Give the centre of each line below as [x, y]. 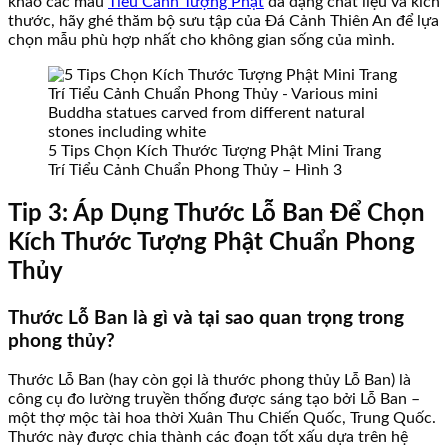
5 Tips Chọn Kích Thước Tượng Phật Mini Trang [214, 150]
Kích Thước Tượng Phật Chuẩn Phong [211, 242]
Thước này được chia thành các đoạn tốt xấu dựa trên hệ [208, 437]
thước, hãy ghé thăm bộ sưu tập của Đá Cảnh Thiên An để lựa [223, 20]
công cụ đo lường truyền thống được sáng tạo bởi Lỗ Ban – [214, 399]
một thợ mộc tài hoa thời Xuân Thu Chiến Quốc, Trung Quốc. [222, 418]
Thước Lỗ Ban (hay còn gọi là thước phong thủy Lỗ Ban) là [209, 380]
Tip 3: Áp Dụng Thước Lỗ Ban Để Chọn [216, 213]
